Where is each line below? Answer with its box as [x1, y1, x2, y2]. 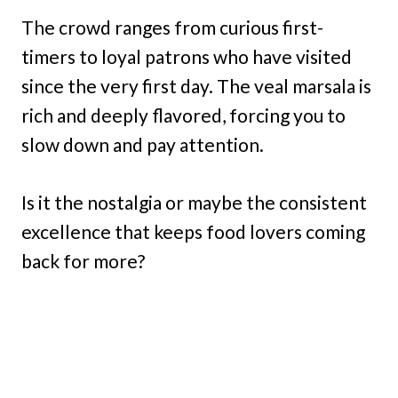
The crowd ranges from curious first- [21, 15, 323, 38]
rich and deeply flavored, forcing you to [21, 103, 346, 126]
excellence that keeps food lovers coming [21, 219, 365, 243]
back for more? [21, 249, 145, 272]
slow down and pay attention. [21, 132, 264, 155]
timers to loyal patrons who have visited [21, 44, 352, 68]
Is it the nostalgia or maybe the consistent [21, 190, 367, 213]
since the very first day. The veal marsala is [21, 74, 371, 97]
